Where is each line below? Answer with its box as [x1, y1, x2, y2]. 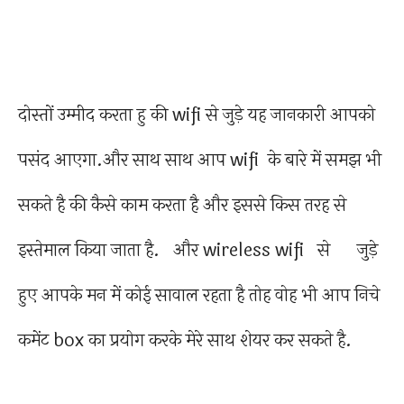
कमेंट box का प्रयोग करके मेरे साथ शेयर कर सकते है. [18, 326, 352, 355]
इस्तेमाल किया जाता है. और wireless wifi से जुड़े [18, 236, 378, 265]
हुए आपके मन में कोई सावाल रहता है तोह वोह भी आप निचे [18, 281, 380, 310]
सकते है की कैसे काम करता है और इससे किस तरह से [18, 191, 346, 220]
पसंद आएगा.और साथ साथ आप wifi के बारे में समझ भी [18, 146, 381, 175]
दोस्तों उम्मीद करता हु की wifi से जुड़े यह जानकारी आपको [18, 101, 375, 130]
